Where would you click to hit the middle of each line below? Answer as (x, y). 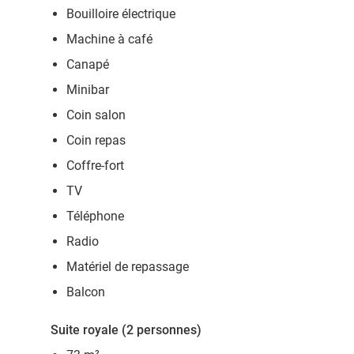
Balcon (86, 292)
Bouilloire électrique (121, 14)
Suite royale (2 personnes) (126, 330)
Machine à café (109, 39)
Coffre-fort (95, 166)
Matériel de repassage (128, 267)
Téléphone (95, 216)
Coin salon (96, 115)
